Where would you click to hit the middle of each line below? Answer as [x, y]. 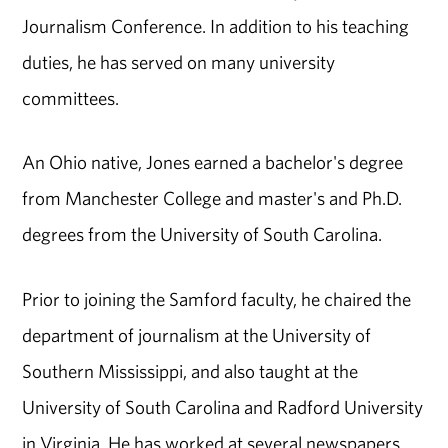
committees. [71, 97]
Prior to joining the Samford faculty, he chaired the [217, 299]
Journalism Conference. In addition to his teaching [216, 25]
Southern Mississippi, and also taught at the [190, 371]
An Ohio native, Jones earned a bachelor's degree [213, 162]
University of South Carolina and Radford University [223, 407]
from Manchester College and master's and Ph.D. [212, 198]
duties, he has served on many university [179, 61]
